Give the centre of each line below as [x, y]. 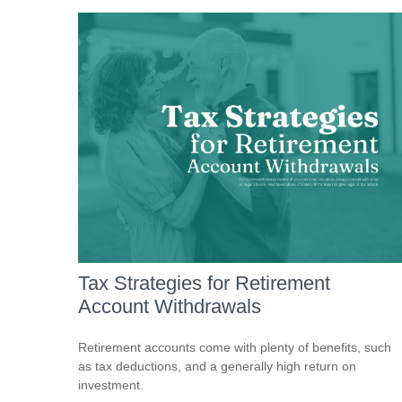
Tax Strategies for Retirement [204, 283]
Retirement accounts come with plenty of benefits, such [235, 347]
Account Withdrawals [170, 306]
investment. [111, 385]
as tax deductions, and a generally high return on [217, 366]
